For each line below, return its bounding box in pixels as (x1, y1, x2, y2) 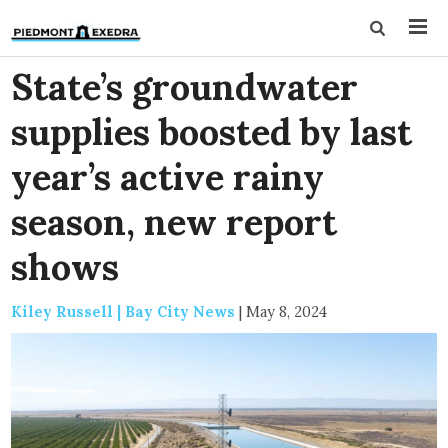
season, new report (11, 199, 338, 245)
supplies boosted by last (11, 109, 413, 155)
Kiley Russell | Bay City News (11, 302, 236, 321)
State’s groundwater (11, 64, 359, 110)
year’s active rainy (11, 154, 325, 200)
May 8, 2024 (246, 302, 328, 321)
